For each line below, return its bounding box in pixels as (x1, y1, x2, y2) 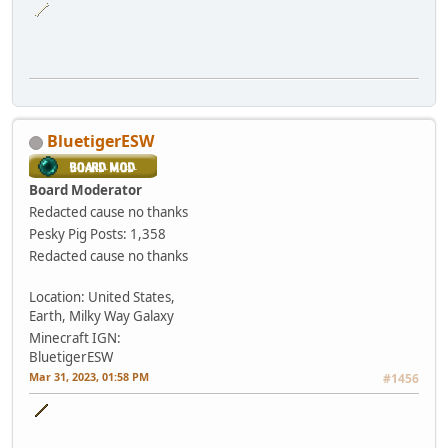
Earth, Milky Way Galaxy (29, 307, 174, 326)
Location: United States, (29, 288, 175, 307)
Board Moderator (29, 181, 142, 200)
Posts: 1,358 (90, 225, 166, 244)
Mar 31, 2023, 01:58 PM (29, 369, 149, 385)
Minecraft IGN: (29, 329, 121, 348)
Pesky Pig (29, 225, 87, 244)
